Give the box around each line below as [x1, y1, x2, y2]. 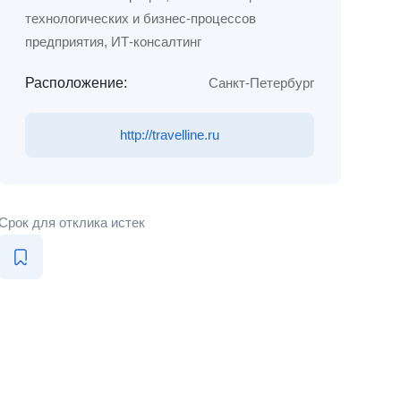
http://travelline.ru [119, 127, 219, 142]
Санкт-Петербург [208, 75, 314, 90]
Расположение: [24, 75, 127, 90]
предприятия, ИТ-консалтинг [24, 34, 201, 49]
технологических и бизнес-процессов [24, 11, 256, 26]
